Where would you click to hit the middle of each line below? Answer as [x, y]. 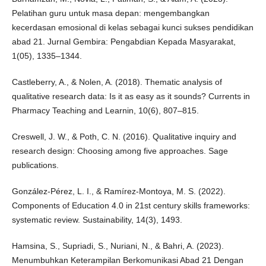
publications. [35, 165]
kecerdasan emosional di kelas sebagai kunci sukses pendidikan [132, 28]
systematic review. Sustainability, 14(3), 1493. [97, 220]
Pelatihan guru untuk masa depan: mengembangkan [110, 13]
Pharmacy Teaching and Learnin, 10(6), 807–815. [105, 111]
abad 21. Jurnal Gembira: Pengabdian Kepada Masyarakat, [123, 42]
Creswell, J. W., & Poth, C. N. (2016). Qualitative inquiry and [124, 137]
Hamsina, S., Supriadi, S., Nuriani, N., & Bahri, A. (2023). [118, 246]
